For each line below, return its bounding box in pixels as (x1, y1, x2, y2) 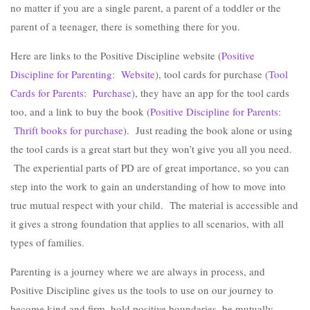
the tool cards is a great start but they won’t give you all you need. (10, 142, 292, 156)
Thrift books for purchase (10, 123, 123, 137)
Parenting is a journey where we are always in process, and (10, 264, 265, 278)
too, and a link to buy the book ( (10, 104, 150, 118)
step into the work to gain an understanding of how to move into (10, 179, 286, 193)
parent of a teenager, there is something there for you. (10, 19, 240, 33)
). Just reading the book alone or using (123, 123, 293, 137)
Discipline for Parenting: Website (10, 67, 155, 81)
